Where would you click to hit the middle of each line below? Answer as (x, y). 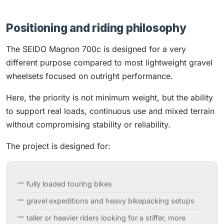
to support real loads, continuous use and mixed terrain (110, 111)
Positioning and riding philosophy (96, 28)
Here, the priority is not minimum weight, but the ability (109, 97)
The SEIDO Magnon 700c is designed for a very (96, 49)
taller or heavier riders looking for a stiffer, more (106, 218)
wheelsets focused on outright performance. (89, 76)
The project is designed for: (58, 146)
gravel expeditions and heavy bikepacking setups (110, 201)
